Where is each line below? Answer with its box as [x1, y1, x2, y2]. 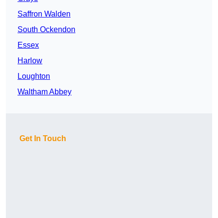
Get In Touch [19, 134, 66, 143]
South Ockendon [18, 25, 75, 34]
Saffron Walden [18, 10, 71, 18]
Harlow [18, 56, 42, 65]
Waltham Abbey [18, 88, 72, 96]
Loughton [18, 72, 50, 81]
